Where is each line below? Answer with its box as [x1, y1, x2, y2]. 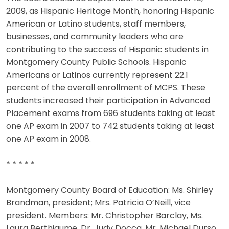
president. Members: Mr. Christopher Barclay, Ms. [6, 212, 203, 220]
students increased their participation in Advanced [6, 97, 210, 105]
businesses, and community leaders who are [6, 33, 184, 41]
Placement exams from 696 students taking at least [6, 109, 215, 118]
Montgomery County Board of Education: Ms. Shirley [6, 186, 213, 195]
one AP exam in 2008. [6, 135, 91, 144]
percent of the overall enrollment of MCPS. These [6, 84, 205, 93]
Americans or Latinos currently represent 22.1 [6, 71, 188, 80]
